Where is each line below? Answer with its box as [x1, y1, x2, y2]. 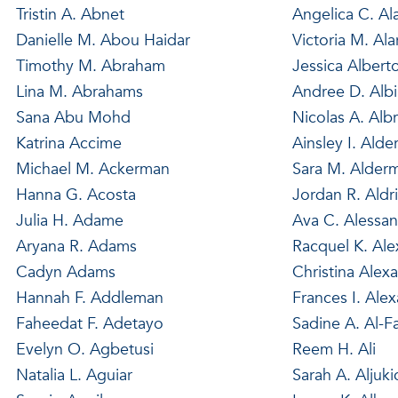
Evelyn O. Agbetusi [15, 338, 154, 361]
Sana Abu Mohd [15, 106, 131, 129]
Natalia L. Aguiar [15, 363, 132, 386]
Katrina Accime [15, 131, 122, 155]
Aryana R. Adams [15, 235, 137, 258]
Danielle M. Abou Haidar [15, 28, 190, 52]
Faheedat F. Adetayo [15, 312, 163, 335]
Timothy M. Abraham [15, 54, 165, 77]
